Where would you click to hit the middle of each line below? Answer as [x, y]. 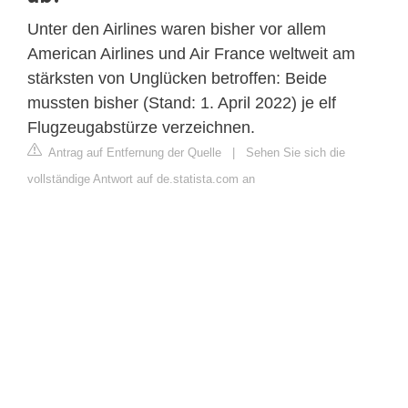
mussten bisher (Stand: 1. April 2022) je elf [182, 102]
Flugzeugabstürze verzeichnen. [141, 127]
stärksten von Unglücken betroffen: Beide [177, 78]
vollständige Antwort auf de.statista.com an [141, 178]
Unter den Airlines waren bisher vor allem [177, 29]
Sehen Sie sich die [296, 152]
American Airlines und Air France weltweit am [191, 53]
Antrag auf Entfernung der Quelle [133, 152]
